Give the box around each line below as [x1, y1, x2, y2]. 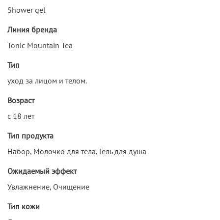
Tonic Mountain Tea [7, 40, 73, 50]
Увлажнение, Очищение [7, 181, 89, 192]
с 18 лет [7, 110, 34, 121]
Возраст [7, 95, 34, 105]
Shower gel [7, 4, 46, 15]
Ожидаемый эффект [7, 165, 77, 176]
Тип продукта [7, 130, 54, 140]
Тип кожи [7, 201, 40, 211]
